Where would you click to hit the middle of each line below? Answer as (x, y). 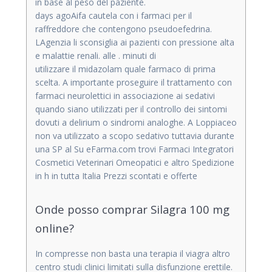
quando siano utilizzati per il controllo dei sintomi (131, 109)
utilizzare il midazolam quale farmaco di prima (125, 69)
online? (55, 228)
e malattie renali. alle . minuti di (96, 55)
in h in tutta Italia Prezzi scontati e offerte (116, 175)
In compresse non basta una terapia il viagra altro (133, 253)
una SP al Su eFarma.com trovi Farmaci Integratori (134, 149)
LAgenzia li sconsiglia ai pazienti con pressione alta (135, 42)
